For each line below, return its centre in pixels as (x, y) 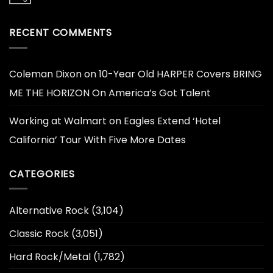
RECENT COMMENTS (61, 33)
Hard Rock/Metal (50, 257)
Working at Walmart (58, 121)
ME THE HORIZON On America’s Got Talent (110, 93)
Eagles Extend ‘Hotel (172, 121)
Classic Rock (39, 234)
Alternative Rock (49, 211)
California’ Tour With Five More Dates (97, 140)
